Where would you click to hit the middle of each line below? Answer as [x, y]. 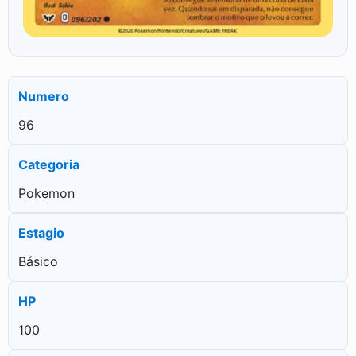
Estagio [41, 232]
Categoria [49, 164]
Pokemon [46, 193]
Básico [38, 261]
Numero [44, 96]
